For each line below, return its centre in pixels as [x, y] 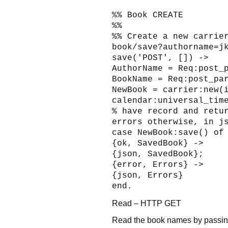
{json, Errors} [148, 175]
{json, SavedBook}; [158, 154]
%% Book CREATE [148, 15]
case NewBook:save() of [168, 133]
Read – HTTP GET [147, 203]
